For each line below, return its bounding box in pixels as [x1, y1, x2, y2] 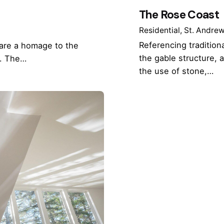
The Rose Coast [138, 6, 219, 22]
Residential [138, 25, 180, 35]
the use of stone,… [138, 66, 213, 76]
